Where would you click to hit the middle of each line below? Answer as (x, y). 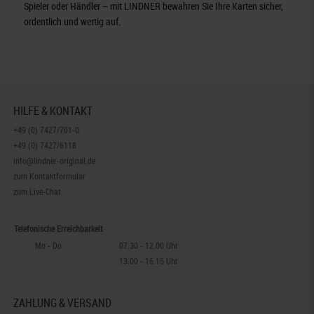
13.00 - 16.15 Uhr (149, 260)
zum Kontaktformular (50, 176)
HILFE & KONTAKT (53, 110)
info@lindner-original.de (55, 160)
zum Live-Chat (37, 191)
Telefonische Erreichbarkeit (59, 228)
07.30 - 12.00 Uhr (149, 245)
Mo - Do (49, 245)
